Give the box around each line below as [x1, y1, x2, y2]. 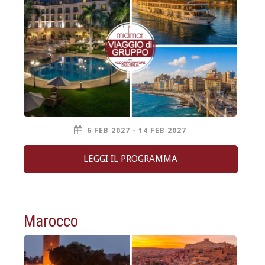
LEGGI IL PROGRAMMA [83, 153, 178, 164]
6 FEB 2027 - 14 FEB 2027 [87, 127, 186, 135]
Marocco [24, 211, 78, 231]
